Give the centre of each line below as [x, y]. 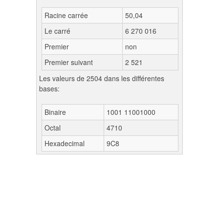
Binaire [55, 112]
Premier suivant [69, 62]
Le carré [57, 31]
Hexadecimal [65, 143]
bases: [49, 88]
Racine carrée [66, 15]
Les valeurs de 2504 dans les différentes [102, 78]
